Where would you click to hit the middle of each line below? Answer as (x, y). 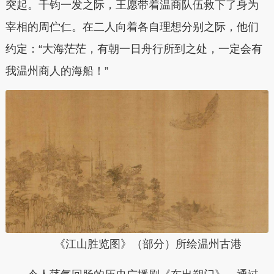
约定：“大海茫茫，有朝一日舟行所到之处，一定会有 (134, 49)
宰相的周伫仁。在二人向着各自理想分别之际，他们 (132, 27)
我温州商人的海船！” (57, 71)
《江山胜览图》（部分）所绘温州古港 (148, 244)
